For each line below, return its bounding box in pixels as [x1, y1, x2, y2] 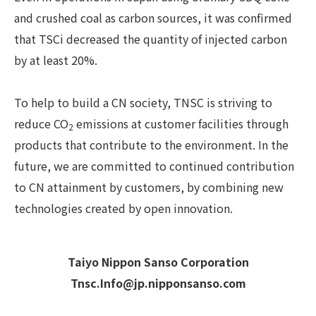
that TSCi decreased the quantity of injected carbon [14, 30, 287, 47]
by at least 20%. [14, 51, 97, 68]
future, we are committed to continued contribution [14, 157, 294, 174]
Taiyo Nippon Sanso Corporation [67, 253, 249, 270]
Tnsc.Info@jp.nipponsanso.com [70, 274, 246, 291]
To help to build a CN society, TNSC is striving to [14, 93, 272, 111]
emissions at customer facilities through [73, 114, 288, 132]
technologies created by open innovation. [14, 199, 233, 217]
